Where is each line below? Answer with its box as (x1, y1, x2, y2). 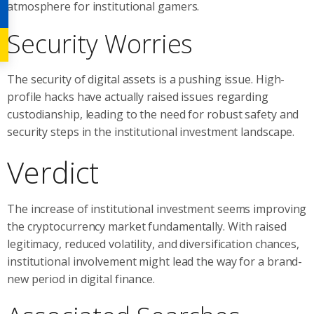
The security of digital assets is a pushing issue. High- (7, 71, 285, 87)
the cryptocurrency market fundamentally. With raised (7, 218, 287, 234)
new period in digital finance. (7, 271, 155, 287)
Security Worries (7, 26, 193, 61)
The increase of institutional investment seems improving (7, 200, 307, 217)
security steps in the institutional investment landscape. (7, 123, 295, 139)
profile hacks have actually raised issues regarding (7, 88, 268, 104)
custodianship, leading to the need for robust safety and (7, 106, 299, 122)
